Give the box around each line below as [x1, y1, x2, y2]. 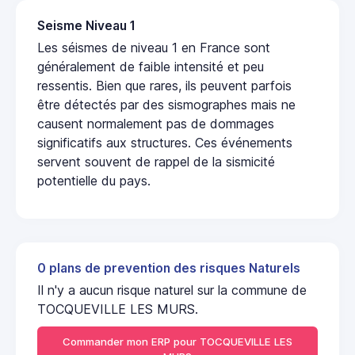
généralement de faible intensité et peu [37, 58, 264, 74]
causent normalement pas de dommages [37, 115, 274, 132]
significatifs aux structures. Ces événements [37, 134, 292, 151]
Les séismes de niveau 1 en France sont [37, 39, 270, 55]
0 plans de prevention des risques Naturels [37, 260, 300, 276]
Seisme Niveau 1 [37, 17, 136, 33]
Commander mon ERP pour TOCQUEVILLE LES [63, 335, 292, 349]
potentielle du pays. [37, 172, 151, 189]
